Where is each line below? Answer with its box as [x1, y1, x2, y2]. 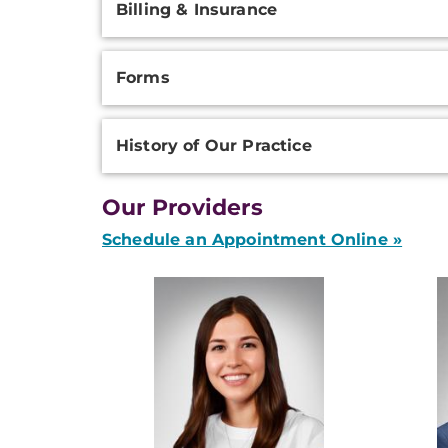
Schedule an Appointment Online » [102, 230, 403, 250]
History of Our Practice [116, 136, 312, 156]
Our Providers [102, 194, 263, 222]
